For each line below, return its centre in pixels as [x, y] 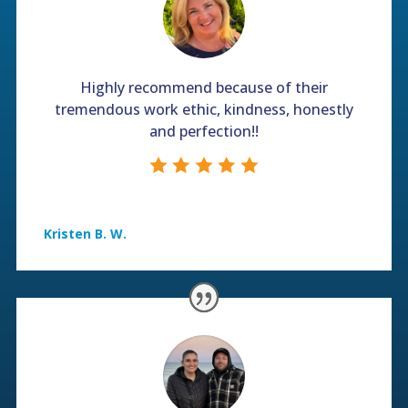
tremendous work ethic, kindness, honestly [204, 110]
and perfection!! [204, 132]
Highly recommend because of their [204, 88]
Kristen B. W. [85, 234]
